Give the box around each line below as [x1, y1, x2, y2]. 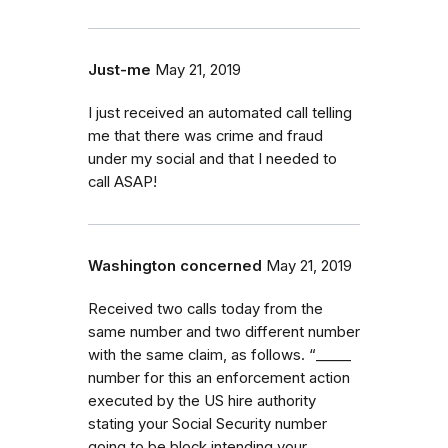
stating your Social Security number [88, 414, 327, 433]
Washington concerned [88, 256, 262, 275]
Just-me [88, 60, 151, 79]
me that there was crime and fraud [88, 126, 323, 145]
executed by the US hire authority [88, 391, 316, 410]
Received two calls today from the [88, 299, 323, 318]
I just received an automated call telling [88, 103, 352, 122]
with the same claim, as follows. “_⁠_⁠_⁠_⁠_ [88, 345, 351, 364]
